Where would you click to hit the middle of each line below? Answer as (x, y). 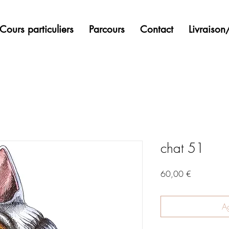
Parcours (107, 29)
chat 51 (182, 148)
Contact (156, 29)
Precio (201, 173)
